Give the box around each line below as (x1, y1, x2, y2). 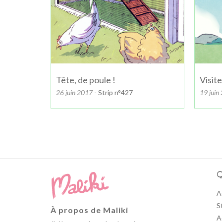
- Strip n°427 (93, 88, 133, 97)
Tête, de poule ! (56, 74, 115, 85)
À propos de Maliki (51, 205, 128, 215)
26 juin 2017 (56, 88, 93, 97)
